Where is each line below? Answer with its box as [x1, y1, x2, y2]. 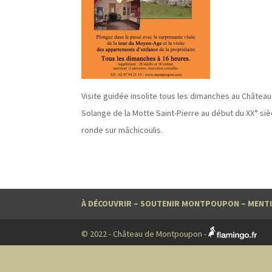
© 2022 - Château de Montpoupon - [81, 228, 209, 240]
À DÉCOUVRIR [81, 198, 132, 209]
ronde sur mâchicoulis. [81, 124, 163, 136]
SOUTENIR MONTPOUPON [140, 198, 240, 209]
